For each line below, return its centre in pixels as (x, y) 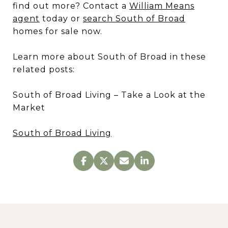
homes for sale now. (58, 31)
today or (61, 19)
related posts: (44, 69)
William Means (162, 6)
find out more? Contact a (71, 6)
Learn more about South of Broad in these (109, 57)
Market (29, 108)
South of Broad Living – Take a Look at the (109, 95)
